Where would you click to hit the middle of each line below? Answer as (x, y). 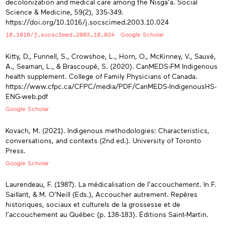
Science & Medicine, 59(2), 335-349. (65, 12)
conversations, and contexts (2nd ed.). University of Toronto (103, 140)
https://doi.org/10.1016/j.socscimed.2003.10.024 (87, 22)
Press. (16, 150)
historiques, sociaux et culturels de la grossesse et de (93, 204)
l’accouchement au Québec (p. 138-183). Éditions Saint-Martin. (107, 214)
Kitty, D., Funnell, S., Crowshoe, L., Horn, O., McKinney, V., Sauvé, (111, 56)
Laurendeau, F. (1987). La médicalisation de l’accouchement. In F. (111, 184)
